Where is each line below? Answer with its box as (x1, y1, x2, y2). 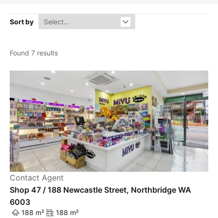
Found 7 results (10, 49, 58, 57)
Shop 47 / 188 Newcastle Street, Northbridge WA (10, 185, 191, 195)
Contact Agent (10, 173, 64, 183)
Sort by (10, 18, 34, 26)
